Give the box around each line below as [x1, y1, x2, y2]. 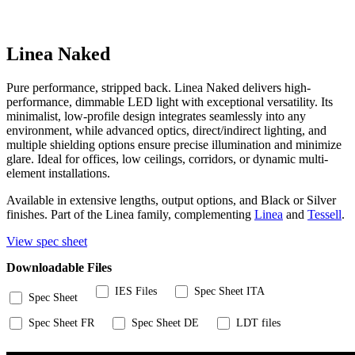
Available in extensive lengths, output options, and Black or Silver [6, 193, 336, 207]
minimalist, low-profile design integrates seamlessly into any [6, 109, 306, 123]
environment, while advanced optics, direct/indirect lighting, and [6, 123, 326, 137]
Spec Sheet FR [29, 316, 94, 329]
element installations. [6, 166, 110, 180]
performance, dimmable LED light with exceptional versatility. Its [6, 94, 333, 109]
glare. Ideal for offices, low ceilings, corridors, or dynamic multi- [6, 151, 328, 166]
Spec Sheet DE [132, 316, 199, 329]
